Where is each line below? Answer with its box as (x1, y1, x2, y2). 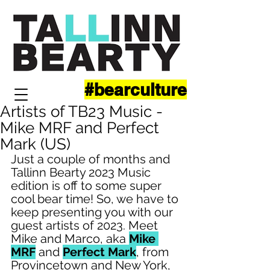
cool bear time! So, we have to (11, 192, 181, 206)
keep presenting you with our (11, 205, 176, 219)
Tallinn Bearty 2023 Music (11, 165, 154, 180)
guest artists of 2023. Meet (11, 218, 161, 233)
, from (136, 245, 172, 259)
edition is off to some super (11, 178, 165, 193)
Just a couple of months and (11, 152, 173, 166)
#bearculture (84, 80, 187, 99)
